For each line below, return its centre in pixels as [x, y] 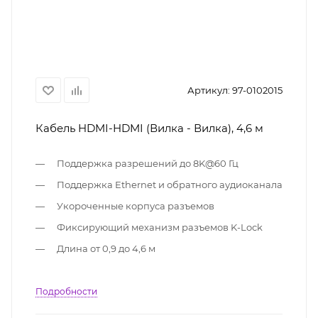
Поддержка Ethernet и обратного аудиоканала [170, 185]
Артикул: [209, 90]
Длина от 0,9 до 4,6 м [106, 248]
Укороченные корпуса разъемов [136, 206]
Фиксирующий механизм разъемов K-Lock [160, 227]
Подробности [66, 291]
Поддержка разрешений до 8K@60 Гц [148, 163]
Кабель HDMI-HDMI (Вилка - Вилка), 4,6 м [205, 128]
